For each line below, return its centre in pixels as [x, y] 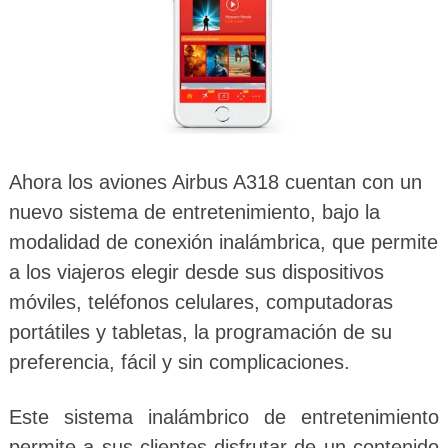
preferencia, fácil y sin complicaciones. [179, 361]
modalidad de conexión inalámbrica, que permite [223, 241]
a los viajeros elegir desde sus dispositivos [196, 271]
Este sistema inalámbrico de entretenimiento [224, 416]
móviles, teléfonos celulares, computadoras [200, 301]
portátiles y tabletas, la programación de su [200, 331]
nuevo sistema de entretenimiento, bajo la [194, 211]
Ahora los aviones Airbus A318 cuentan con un [215, 181]
